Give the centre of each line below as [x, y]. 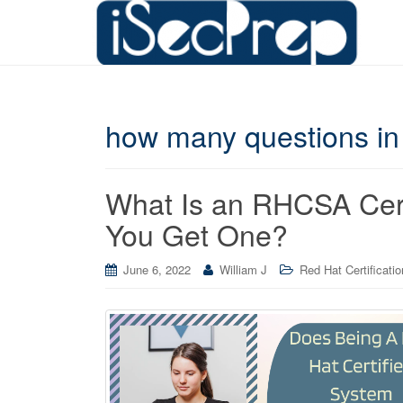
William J [243, 269]
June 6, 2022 [157, 269]
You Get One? [197, 234]
